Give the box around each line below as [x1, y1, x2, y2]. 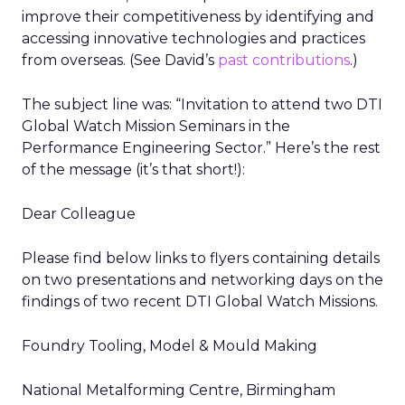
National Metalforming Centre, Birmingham [22, 381, 335, 399]
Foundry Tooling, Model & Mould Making [22, 337, 317, 354]
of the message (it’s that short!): [22, 161, 245, 178]
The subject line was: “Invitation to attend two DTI [22, 96, 382, 113]
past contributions [218, 52, 350, 69]
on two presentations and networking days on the [22, 271, 383, 288]
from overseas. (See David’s [22, 52, 218, 69]
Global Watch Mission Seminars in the [22, 118, 290, 135]
